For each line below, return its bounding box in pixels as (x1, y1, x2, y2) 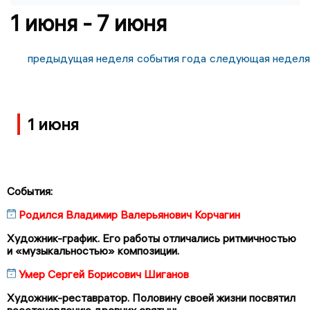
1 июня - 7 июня (10, 10, 167, 37)
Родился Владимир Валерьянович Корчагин (19, 207, 240, 221)
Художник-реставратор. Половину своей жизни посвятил (7, 290, 295, 304)
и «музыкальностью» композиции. (7, 243, 179, 257)
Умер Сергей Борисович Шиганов (19, 266, 189, 281)
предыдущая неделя (28, 51, 134, 65)
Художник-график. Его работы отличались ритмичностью (7, 230, 296, 245)
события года (137, 51, 206, 65)
